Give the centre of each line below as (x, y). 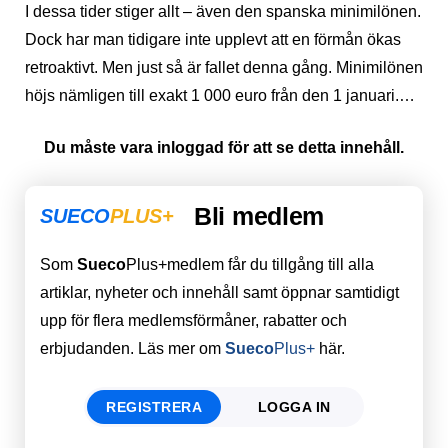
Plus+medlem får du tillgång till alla (250, 264)
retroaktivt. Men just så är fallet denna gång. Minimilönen (224, 67)
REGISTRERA (154, 406)
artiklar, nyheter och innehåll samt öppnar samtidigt (219, 292)
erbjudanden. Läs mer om (132, 348)
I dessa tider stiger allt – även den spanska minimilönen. (223, 11)
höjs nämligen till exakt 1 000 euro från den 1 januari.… (220, 95)
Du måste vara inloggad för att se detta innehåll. (224, 147)
